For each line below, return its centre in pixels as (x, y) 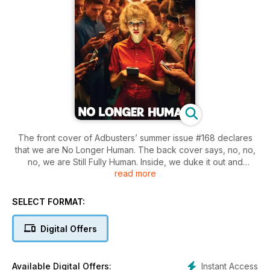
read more (135, 173)
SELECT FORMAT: (49, 201)
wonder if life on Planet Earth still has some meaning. (135, 174)
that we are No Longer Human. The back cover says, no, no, (135, 149)
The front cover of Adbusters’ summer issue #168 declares (135, 137)
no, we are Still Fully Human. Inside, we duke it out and (135, 162)
